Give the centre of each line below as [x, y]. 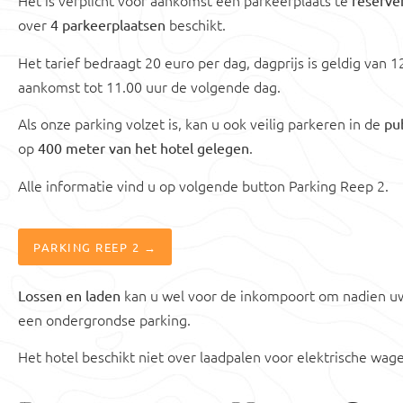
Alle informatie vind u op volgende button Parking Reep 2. [203, 185]
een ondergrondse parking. [104, 319]
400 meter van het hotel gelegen [142, 148]
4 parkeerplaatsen [108, 25]
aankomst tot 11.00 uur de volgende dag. [149, 86]
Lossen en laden [69, 295]
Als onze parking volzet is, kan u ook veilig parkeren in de [201, 124]
